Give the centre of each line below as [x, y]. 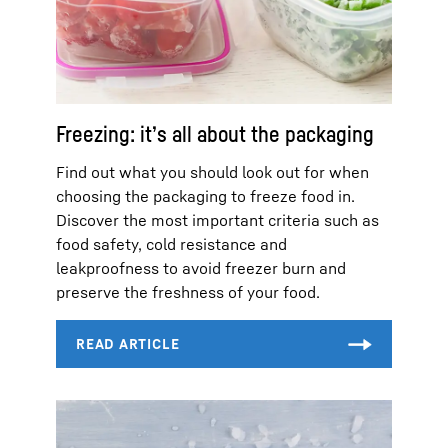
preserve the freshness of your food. [188, 291]
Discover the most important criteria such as [217, 219]
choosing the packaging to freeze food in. [205, 195]
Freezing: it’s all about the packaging [215, 133]
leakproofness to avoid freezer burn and [201, 267]
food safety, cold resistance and [171, 243]
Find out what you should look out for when [212, 171]
